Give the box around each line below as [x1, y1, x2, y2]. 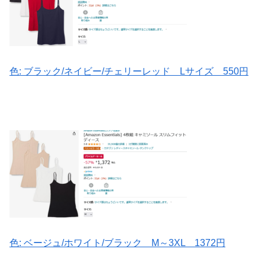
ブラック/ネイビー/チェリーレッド [24, 66, 170, 76]
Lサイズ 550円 [170, 66, 248, 76]
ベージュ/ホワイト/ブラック [24, 238, 142, 248]
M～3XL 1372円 [142, 238, 225, 248]
